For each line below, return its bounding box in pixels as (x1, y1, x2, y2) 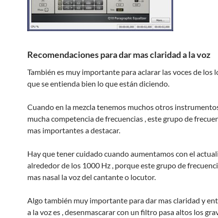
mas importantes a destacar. (27, 125, 120, 135)
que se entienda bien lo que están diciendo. (27, 78, 169, 88)
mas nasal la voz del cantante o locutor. (27, 172, 156, 182)
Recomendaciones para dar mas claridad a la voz (27, 49, 210, 60)
